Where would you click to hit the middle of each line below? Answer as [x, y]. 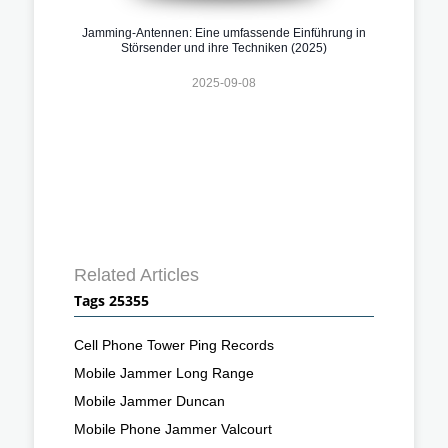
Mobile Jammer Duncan [149, 400]
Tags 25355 [111, 300]
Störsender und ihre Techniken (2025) [224, 47]
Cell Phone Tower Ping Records [174, 344]
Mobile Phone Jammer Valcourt [173, 428]
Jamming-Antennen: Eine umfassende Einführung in [224, 32]
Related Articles [136, 274]
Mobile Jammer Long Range [164, 372]
